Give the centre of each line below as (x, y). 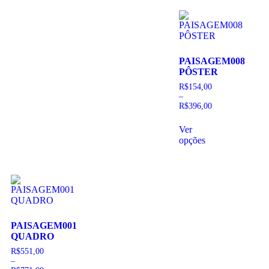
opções (192, 141)
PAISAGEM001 (44, 226)
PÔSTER (198, 71)
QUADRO (32, 237)
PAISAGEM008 (212, 61)
